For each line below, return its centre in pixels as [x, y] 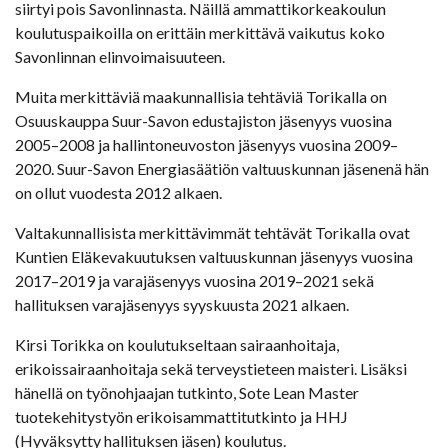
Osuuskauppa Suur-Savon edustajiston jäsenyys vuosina [203, 121]
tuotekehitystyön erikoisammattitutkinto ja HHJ [181, 417]
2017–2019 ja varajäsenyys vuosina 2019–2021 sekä [194, 281]
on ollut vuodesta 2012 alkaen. [118, 193]
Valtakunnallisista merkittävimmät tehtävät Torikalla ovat [212, 233]
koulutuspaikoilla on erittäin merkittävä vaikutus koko [200, 33]
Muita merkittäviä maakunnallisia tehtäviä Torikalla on [201, 97]
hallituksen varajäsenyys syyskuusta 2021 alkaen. [182, 305]
